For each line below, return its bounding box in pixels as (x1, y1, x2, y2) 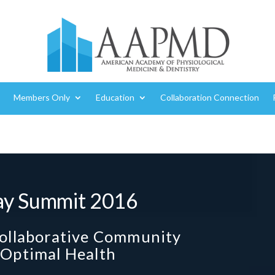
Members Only (13, 91, 70, 103)
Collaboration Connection (160, 91, 259, 103)
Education (95, 91, 134, 103)
